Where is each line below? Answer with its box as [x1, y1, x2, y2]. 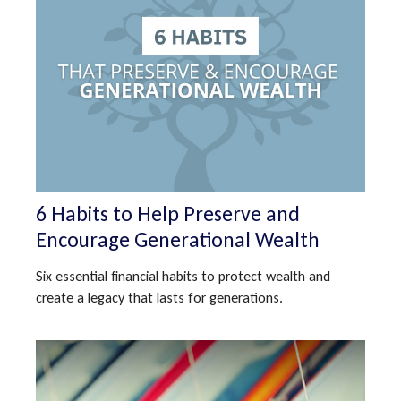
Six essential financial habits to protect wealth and [36, 268, 330, 286]
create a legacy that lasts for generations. [36, 289, 283, 307]
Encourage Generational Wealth [36, 226, 320, 253]
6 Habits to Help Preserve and [36, 200, 300, 227]
